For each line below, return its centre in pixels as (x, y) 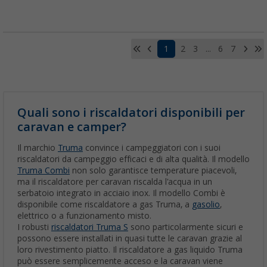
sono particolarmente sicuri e (186, 227)
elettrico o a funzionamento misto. (84, 216)
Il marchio (38, 148)
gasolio (206, 205)
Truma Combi (44, 171)
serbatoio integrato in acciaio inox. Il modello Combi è (121, 193)
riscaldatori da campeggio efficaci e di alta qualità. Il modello (133, 159)
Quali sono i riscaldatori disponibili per (131, 113)
